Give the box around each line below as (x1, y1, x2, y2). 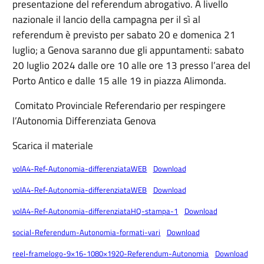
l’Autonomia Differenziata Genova (12, 113, 157, 129)
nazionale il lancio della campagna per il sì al (12, 12, 201, 28)
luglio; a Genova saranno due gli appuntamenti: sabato (12, 42, 245, 58)
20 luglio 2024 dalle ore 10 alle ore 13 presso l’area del (12, 58, 251, 74)
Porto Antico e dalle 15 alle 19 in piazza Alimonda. (12, 73, 227, 89)
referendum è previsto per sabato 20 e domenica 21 (12, 27, 236, 43)
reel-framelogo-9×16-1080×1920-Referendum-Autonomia (12, 247, 209, 260)
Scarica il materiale (12, 138, 94, 154)
